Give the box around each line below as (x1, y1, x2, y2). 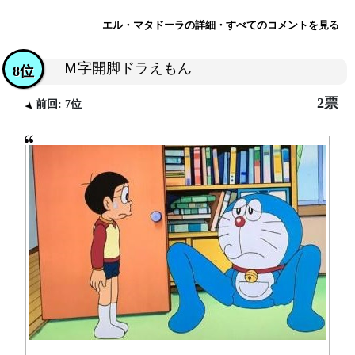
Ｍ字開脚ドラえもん (63, 60, 192, 76)
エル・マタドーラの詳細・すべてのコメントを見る (102, 19, 339, 31)
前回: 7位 (32, 97, 82, 110)
